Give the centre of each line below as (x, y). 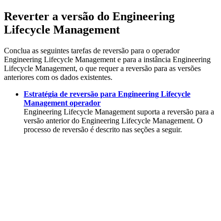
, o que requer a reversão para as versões (138, 68)
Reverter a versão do (58, 16)
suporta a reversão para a (175, 111)
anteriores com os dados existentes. (58, 77)
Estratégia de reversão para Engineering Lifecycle (107, 94)
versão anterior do (53, 120)
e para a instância (144, 59)
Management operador (62, 103)
